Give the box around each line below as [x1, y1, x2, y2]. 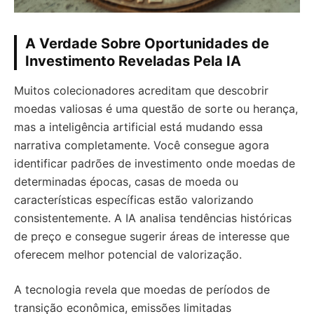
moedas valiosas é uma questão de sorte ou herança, [14, 101, 298, 116]
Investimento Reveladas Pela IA [25, 52, 241, 69]
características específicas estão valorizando [14, 192, 254, 207]
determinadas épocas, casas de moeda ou [14, 174, 238, 189]
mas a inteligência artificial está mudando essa [14, 119, 263, 134]
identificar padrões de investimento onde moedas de [14, 156, 295, 170]
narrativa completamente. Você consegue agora [14, 137, 269, 152]
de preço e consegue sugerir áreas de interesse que [14, 228, 289, 243]
